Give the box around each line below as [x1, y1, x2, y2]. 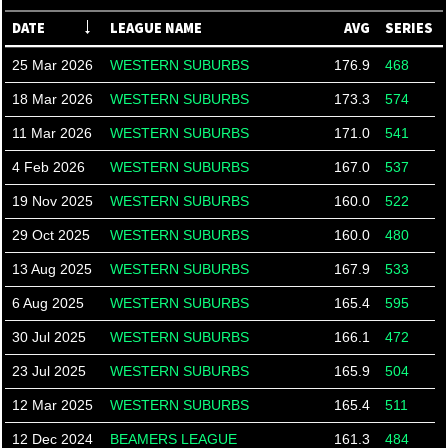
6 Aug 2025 [12, 295, 84, 311]
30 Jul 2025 [12, 329, 86, 345]
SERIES [385, 19, 433, 37]
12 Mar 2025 [12, 397, 93, 413]
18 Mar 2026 [12, 91, 93, 107]
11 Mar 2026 [12, 125, 92, 141]
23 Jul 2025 [12, 363, 86, 379]
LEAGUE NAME [110, 19, 202, 37]
